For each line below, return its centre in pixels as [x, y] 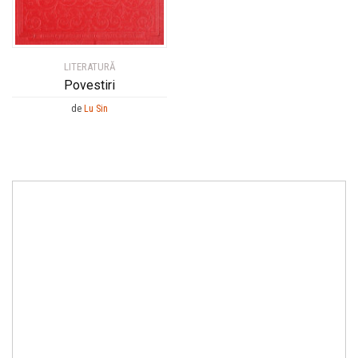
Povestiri [89, 86]
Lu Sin [96, 109]
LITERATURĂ [89, 67]
